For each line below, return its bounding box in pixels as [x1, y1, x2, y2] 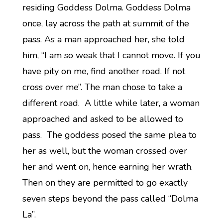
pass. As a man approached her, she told [22, 33, 185, 45]
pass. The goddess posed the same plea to [22, 129, 197, 141]
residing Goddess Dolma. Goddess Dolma [22, 1, 191, 13]
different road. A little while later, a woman [22, 97, 200, 109]
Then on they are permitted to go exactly [22, 177, 188, 189]
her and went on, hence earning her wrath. [22, 161, 195, 173]
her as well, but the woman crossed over [22, 145, 187, 157]
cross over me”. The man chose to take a [22, 81, 182, 93]
